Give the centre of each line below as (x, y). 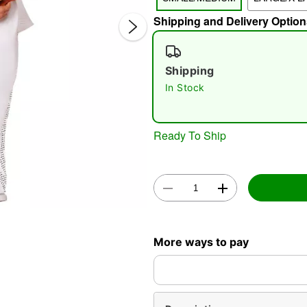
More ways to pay (201, 242)
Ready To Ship (190, 135)
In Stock (185, 87)
